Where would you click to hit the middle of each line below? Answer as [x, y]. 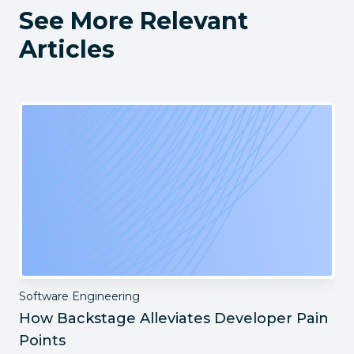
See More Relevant [134, 21]
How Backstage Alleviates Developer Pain [174, 318]
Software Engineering [79, 296]
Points [42, 341]
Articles [67, 49]
